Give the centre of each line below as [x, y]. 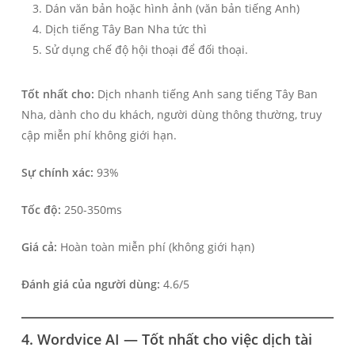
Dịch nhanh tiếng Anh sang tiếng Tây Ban [206, 94]
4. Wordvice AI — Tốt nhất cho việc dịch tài [166, 339]
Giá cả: [39, 246]
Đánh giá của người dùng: [90, 284]
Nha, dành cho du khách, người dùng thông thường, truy [171, 114]
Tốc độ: [41, 209]
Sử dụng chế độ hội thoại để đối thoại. [146, 49]
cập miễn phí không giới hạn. [99, 135]
